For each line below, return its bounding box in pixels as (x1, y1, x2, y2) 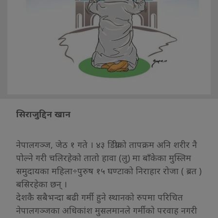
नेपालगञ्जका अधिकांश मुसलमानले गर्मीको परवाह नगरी (16, 204, 197, 217)
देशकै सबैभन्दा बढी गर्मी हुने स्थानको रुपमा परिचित (16, 191, 183, 203)
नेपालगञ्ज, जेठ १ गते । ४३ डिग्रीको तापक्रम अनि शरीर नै (16, 139, 197, 151)
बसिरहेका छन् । (16, 178, 67, 190)
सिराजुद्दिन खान (16, 108, 71, 120)
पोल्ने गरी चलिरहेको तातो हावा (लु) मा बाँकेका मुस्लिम (16, 152, 191, 164)
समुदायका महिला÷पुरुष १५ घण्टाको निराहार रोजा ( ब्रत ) (16, 165, 201, 177)
